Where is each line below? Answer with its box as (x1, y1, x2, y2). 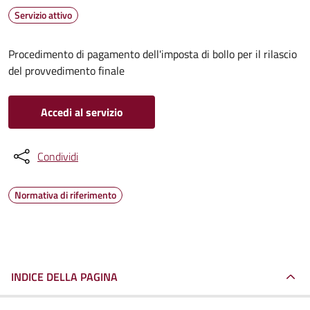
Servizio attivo (15, 8, 72, 22)
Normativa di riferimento (15, 188, 116, 202)
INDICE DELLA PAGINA (11, 268, 118, 285)
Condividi (37, 148, 78, 165)
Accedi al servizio (40, 104, 123, 120)
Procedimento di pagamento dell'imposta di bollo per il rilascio (8, 46, 297, 62)
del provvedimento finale (8, 62, 125, 79)
